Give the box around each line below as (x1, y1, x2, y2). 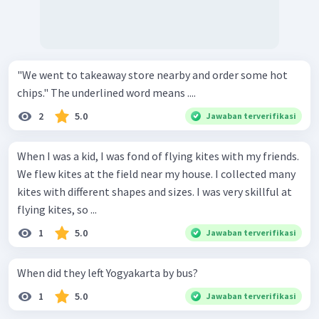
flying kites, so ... (17, 202, 97, 217)
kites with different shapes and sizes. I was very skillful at (17, 184, 292, 199)
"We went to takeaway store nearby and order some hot (17, 68, 288, 83)
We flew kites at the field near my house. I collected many (17, 167, 296, 182)
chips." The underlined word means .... (51, 85, 196, 100)
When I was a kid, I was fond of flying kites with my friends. (17, 149, 299, 164)
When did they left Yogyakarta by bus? (17, 266, 198, 281)
